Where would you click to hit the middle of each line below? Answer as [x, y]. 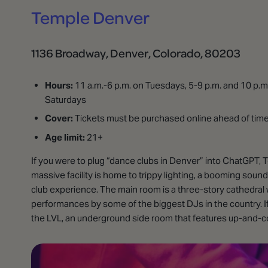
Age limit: [65, 137]
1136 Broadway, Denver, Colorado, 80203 [136, 53]
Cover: [59, 118]
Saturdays [65, 99]
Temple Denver [90, 17]
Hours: [60, 85]
